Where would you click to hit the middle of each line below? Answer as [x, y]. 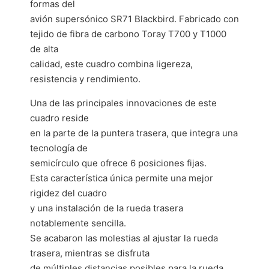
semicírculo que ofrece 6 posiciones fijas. [118, 163]
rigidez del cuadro [68, 193]
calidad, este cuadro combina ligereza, [111, 64]
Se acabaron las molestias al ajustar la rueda [124, 238]
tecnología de [59, 148]
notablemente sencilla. [78, 223]
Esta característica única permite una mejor [122, 178]
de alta [44, 49]
